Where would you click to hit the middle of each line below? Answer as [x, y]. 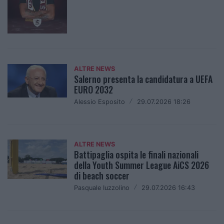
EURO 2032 [94, 89]
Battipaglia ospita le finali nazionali [136, 154]
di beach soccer [102, 175]
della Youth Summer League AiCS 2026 [142, 165]
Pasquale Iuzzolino [102, 187]
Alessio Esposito [100, 101]
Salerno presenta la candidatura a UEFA [143, 79]
